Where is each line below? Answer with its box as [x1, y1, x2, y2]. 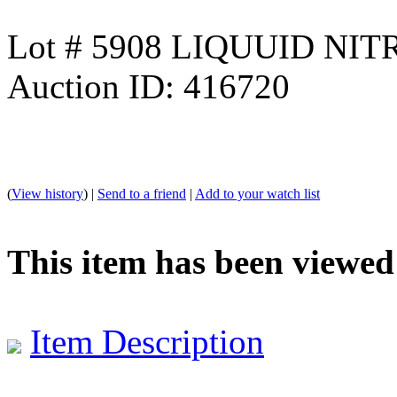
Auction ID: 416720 [7, 66, 290, 105]
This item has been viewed [7, 242, 394, 281]
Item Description [30, 322, 264, 361]
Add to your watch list [195, 185, 320, 201]
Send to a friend [97, 185, 186, 201]
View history [12, 185, 83, 201]
